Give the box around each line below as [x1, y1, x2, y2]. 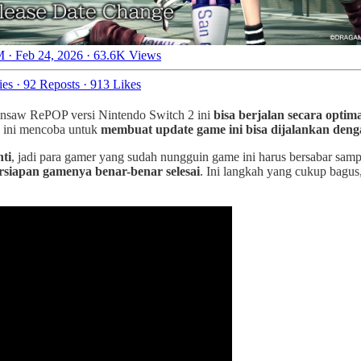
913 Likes [90, 77, 141, 91]
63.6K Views [93, 48, 161, 62]
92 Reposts [23, 77, 80, 91]
